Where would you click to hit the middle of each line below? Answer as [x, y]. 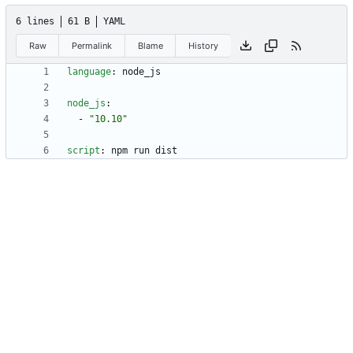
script [84, 151]
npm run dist [144, 151]
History [204, 45]
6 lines [35, 22]
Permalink [92, 45]
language [89, 72]
